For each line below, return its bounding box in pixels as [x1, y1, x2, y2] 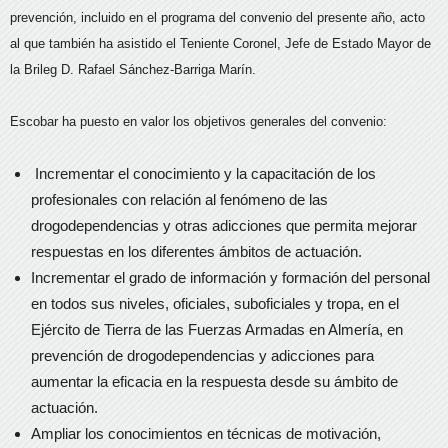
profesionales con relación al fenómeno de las [31, 191, 328, 208]
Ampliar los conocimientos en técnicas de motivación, [31, 425, 381, 442]
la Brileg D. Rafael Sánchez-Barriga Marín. [10, 62, 256, 77]
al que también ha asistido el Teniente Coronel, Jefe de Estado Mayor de [10, 36, 431, 51]
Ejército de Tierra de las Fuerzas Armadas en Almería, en [31, 321, 403, 338]
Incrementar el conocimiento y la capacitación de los [31, 165, 376, 182]
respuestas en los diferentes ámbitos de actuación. [31, 243, 362, 260]
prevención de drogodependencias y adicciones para [31, 347, 374, 364]
